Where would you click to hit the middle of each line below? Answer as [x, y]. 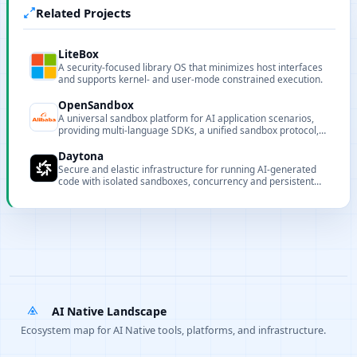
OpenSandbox [96, 106]
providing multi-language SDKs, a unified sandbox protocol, [188, 130]
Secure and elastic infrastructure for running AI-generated [187, 169]
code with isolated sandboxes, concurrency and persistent [186, 181]
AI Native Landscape [109, 311]
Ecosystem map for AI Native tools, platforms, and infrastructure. [173, 330]
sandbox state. [90, 193]
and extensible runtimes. [113, 142]
